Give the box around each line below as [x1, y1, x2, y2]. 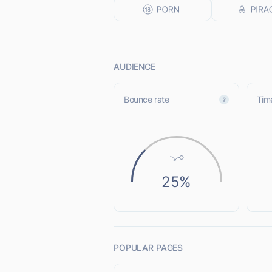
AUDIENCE [114, 61, 155, 72]
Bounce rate [124, 94, 169, 104]
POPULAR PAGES [114, 242, 183, 253]
